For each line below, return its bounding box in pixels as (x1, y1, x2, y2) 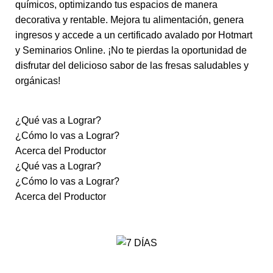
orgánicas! (15, 76, 60, 87)
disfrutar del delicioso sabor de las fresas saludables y (15, 60, 249, 71)
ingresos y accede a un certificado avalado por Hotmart (15, 30, 252, 41)
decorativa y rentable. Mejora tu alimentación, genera (15, 15, 244, 26)
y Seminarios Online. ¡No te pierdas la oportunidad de (15, 45, 247, 56)
